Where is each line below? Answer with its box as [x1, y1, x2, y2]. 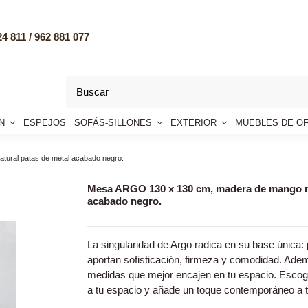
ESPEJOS [23, 117, 66, 128]
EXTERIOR [170, 117, 219, 128]
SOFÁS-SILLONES [74, 117, 155, 128]
